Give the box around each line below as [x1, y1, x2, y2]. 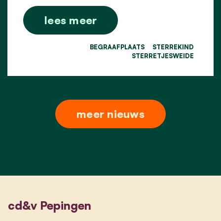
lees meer [44, 13, 97, 27]
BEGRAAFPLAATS [90, 42, 145, 51]
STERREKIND [152, 42, 194, 51]
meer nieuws [76, 107, 145, 120]
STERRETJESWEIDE [132, 51, 194, 60]
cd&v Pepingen [8, 197, 91, 213]
